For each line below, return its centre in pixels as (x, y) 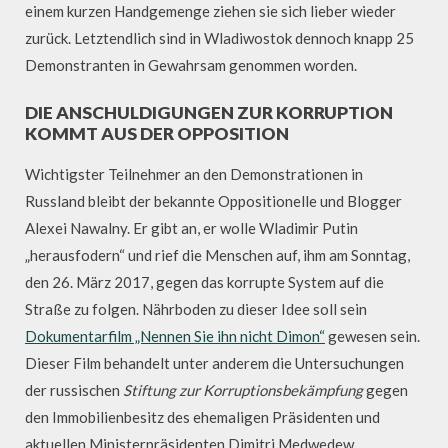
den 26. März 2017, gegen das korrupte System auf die (204, 282)
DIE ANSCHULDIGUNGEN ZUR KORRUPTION (209, 112)
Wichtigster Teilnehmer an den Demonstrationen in (194, 174)
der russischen (74, 390)
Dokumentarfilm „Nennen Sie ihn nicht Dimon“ (175, 336)
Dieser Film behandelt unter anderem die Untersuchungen (214, 363)
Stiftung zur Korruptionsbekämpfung (243, 390)
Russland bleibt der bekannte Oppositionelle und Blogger (213, 201)
